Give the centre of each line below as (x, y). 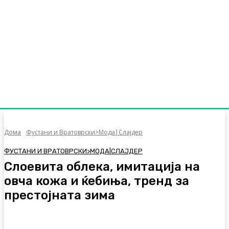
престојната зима (60, 195)
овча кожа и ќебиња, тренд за (97, 181)
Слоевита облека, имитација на (102, 166)
